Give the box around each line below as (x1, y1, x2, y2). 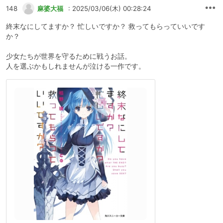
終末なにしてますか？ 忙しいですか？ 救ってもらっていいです (6, 22, 205, 31)
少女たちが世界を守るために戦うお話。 (6, 52, 131, 61)
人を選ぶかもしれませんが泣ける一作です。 (6, 62, 145, 71)
